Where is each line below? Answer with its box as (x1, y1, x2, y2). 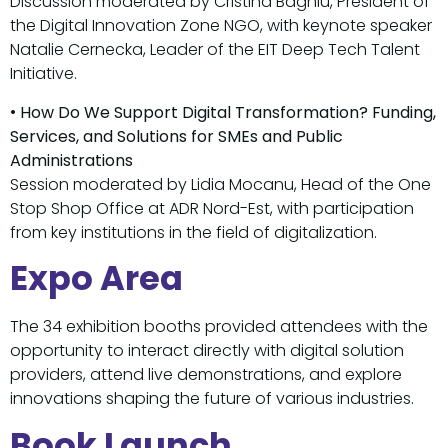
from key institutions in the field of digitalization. (10, 220, 377, 244)
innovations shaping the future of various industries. (10, 387, 414, 411)
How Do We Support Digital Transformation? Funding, (20, 100, 436, 124)
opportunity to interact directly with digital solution (10, 339, 404, 363)
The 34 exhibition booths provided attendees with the (10, 315, 428, 339)
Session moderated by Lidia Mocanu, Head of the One (10, 172, 431, 196)
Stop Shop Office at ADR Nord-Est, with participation (10, 196, 414, 220)
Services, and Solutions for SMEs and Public (10, 124, 343, 148)
